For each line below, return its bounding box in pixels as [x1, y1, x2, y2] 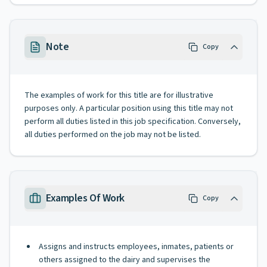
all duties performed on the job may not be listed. [24, 129, 201, 141]
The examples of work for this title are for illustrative [24, 89, 213, 101]
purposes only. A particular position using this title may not [24, 103, 233, 114]
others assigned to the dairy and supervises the [39, 254, 210, 266]
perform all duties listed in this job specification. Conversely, [24, 116, 241, 128]
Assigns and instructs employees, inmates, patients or [39, 241, 234, 253]
